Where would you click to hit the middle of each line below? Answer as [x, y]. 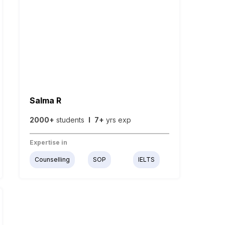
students [71, 120]
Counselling [52, 160]
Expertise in [48, 143]
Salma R [45, 101]
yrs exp [117, 120]
